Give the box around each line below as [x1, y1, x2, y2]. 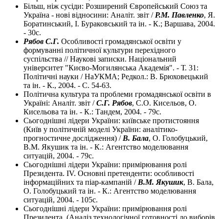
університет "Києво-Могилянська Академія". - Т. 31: [23, 64, 198, 72]
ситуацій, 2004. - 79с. [23, 152, 94, 160]
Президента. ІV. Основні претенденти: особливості [23, 169, 194, 178]
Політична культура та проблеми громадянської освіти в [23, 90, 211, 99]
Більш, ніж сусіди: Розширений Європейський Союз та [23, 2, 207, 11]
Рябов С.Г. [23, 37, 61, 46]
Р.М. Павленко [155, 11, 204, 20]
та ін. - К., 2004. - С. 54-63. [23, 81, 111, 90]
